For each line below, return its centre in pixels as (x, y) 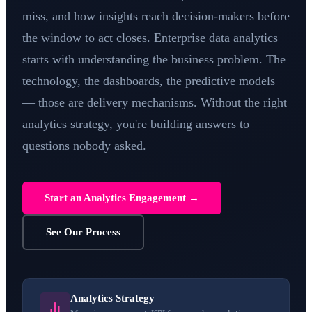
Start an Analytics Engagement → (122, 198)
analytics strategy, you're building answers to (136, 124)
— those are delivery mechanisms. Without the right (155, 102)
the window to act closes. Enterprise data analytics (150, 38)
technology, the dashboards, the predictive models (149, 81)
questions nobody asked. (84, 146)
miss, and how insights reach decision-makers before (156, 16)
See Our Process (83, 232)
